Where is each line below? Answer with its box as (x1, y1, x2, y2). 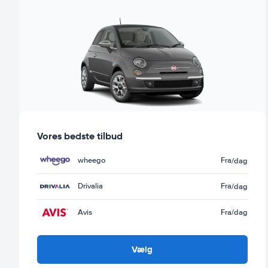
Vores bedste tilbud (37, 129, 123, 142)
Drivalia (78, 181, 103, 191)
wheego (78, 156, 105, 166)
